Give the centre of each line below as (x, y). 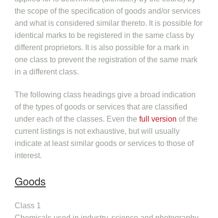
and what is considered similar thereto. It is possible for (109, 23)
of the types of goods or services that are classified (101, 107)
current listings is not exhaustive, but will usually (97, 131)
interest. (28, 155)
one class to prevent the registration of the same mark (106, 60)
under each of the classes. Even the (77, 119)
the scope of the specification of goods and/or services (108, 11)
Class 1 (28, 206)
